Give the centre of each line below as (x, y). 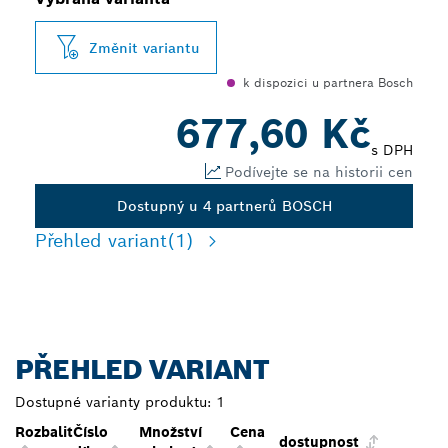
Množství (170, 432)
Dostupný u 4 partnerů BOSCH (224, 206)
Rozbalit (44, 432)
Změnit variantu (144, 47)
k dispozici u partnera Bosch (328, 82)
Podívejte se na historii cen (319, 171)
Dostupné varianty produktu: (113, 402)
